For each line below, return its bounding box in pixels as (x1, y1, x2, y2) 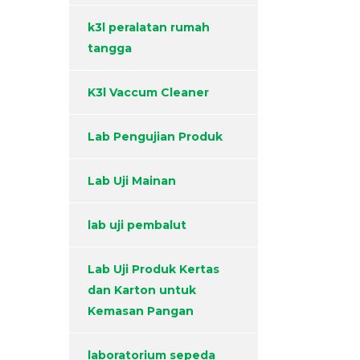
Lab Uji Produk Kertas (88, 262, 219, 277)
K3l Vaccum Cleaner (88, 85, 209, 100)
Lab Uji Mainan (88, 174, 176, 189)
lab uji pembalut (88, 218, 186, 233)
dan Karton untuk (88, 283, 196, 298)
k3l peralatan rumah (88, 20, 210, 35)
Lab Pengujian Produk (88, 129, 223, 145)
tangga (88, 41, 132, 56)
